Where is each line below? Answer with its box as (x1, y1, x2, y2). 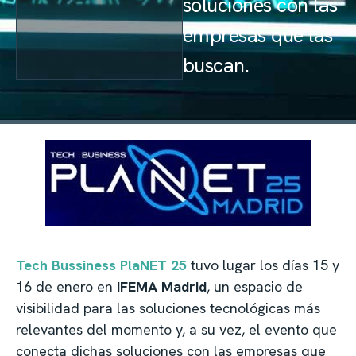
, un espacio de (207, 277, 303, 296)
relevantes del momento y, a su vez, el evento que (16, 320, 337, 339)
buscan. (182, 52, 250, 79)
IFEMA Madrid (117, 277, 207, 296)
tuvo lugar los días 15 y (187, 256, 339, 275)
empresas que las (182, 21, 333, 49)
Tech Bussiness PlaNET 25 (16, 256, 187, 275)
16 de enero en (16, 277, 117, 296)
